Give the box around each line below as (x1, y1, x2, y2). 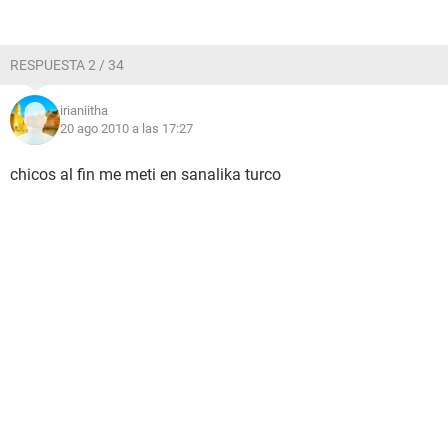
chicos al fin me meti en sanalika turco (10, 165, 281, 184)
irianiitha (60, 103, 108, 118)
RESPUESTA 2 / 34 (10, 57, 124, 73)
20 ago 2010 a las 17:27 (60, 121, 193, 136)
